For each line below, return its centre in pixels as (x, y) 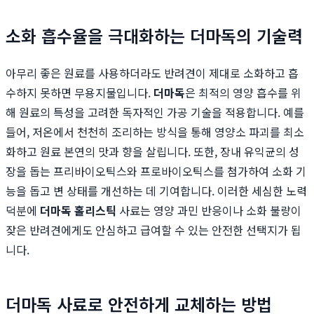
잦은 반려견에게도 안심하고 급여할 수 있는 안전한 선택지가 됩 (153, 230)
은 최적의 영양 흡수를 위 (243, 93)
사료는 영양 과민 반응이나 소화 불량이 (209, 211)
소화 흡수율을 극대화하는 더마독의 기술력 (154, 36)
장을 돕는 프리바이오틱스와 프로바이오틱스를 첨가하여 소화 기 (156, 171)
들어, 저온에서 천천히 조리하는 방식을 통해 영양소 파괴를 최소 (155, 132)
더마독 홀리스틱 (78, 211)
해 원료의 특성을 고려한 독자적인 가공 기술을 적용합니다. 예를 (155, 112)
